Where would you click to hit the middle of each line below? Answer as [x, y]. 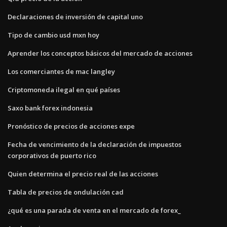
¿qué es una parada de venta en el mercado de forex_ [94, 210]
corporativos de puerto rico [52, 155]
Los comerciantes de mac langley [61, 71]
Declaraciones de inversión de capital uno [75, 16]
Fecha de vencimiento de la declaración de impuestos [94, 144]
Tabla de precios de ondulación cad [66, 192]
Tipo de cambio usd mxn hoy [53, 35]
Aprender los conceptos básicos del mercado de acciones [100, 53]
